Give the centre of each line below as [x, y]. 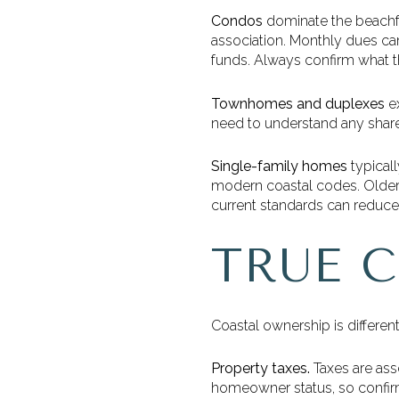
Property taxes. [261, 369]
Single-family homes [279, 167]
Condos [237, 21]
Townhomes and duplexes [298, 103]
